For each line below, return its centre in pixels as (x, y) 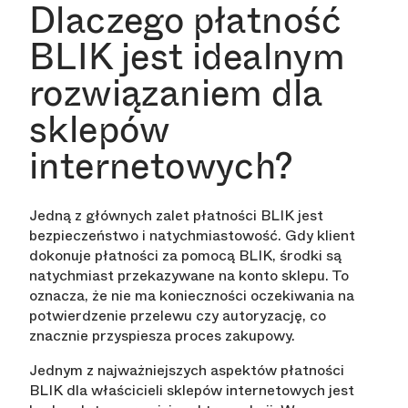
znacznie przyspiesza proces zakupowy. (162, 336)
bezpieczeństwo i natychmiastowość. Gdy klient (192, 236)
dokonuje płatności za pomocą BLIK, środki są (185, 256)
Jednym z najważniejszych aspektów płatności (187, 371)
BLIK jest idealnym (188, 57)
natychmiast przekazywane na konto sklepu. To (189, 276)
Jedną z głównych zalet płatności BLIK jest (176, 216)
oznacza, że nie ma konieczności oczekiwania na (192, 296)
